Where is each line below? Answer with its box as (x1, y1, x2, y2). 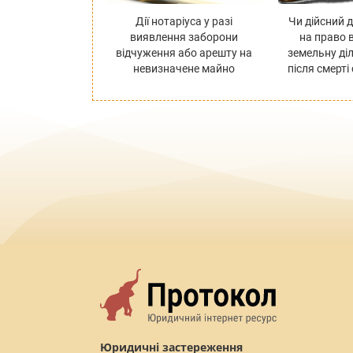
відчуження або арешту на (116, 46, 253, 59)
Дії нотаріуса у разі (136, 14, 233, 28)
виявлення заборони (130, 30, 239, 43)
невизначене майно (133, 61, 236, 75)
